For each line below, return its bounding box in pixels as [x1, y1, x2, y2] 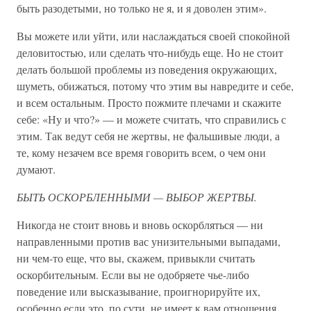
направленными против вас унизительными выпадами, [17, 234, 280, 249]
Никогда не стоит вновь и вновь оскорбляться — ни [17, 217, 263, 232]
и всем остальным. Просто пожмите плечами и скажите [17, 95, 281, 110]
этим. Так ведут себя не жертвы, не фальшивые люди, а [17, 128, 280, 143]
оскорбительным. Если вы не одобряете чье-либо [17, 267, 249, 282]
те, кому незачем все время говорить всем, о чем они [17, 145, 266, 160]
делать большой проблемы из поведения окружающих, [17, 62, 277, 76]
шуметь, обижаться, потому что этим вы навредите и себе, [17, 78, 294, 93]
